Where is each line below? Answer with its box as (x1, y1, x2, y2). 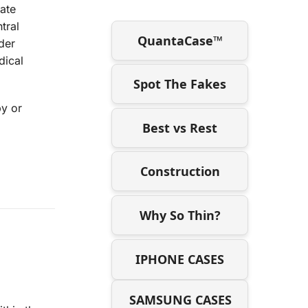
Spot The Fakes (133, 76, 227, 93)
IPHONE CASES (135, 250, 225, 267)
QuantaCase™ (137, 32, 223, 49)
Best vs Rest (142, 119, 218, 136)
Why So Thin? (139, 206, 221, 223)
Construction (140, 163, 220, 180)
